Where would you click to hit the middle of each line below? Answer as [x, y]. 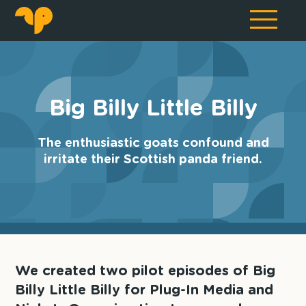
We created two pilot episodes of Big [145, 271]
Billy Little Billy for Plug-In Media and [144, 290]
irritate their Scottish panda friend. [153, 160]
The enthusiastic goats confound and [153, 143]
